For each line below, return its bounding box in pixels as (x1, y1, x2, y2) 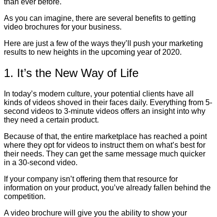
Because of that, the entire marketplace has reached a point (4, 132, 207, 140)
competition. (4, 192, 46, 201)
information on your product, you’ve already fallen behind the (4, 183, 211, 192)
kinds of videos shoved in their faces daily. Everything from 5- (4, 98, 212, 107)
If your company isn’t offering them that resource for (4, 174, 178, 183)
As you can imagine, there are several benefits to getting (4, 14, 196, 22)
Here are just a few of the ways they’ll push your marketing (4, 39, 203, 47)
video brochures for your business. (4, 22, 122, 31)
